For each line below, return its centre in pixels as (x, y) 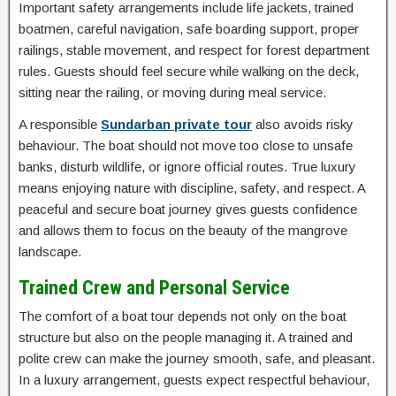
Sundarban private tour (176, 125)
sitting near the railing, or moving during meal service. (172, 93)
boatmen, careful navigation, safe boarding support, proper (189, 29)
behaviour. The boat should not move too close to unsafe (186, 146)
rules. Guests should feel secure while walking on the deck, (189, 72)
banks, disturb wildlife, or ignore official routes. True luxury (187, 167)
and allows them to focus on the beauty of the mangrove (183, 231)
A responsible (60, 125)
